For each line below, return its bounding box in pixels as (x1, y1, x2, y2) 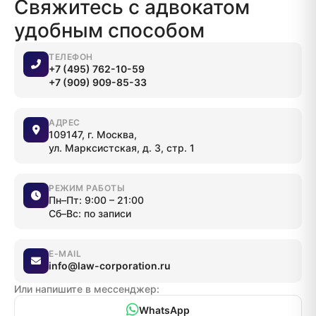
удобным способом (14, 18, 205, 42)
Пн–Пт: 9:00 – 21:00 (49, 194, 144, 206)
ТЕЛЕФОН (49, 51, 93, 62)
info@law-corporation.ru (49, 260, 171, 272)
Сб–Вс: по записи (49, 207, 131, 219)
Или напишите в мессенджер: (14, 283, 159, 295)
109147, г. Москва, (49, 128, 137, 140)
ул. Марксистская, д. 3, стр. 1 (49, 142, 195, 154)
